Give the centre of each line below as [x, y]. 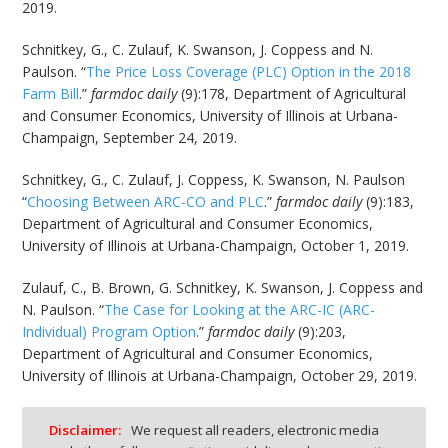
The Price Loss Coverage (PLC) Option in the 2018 [249, 71]
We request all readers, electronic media [253, 429]
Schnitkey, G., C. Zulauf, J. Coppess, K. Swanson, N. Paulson [214, 179]
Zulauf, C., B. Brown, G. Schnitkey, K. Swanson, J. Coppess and [223, 287]
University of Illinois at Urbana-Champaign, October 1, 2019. [216, 245]
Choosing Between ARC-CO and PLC [146, 201]
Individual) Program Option [109, 331]
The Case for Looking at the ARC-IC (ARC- [240, 309]
